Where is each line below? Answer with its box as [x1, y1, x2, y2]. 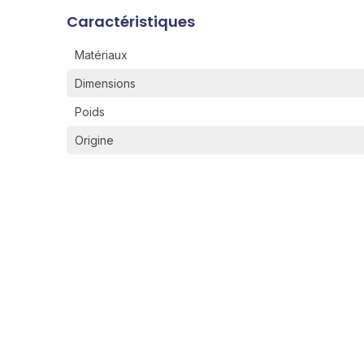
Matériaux [75, 48, 128, 62]
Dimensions [75, 76, 136, 90]
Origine [75, 133, 114, 147]
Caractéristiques [67, 11, 195, 32]
